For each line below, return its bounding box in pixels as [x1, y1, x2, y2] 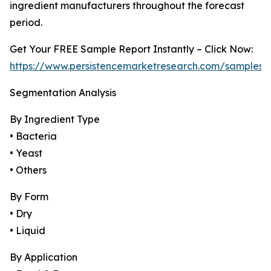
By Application [10, 251, 77, 264]
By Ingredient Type [10, 113, 100, 126]
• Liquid [10, 224, 45, 237]
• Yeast [10, 147, 42, 160]
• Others [10, 164, 47, 177]
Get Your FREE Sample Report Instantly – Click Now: [10, 43, 253, 56]
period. [10, 16, 42, 29]
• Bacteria [10, 130, 57, 143]
